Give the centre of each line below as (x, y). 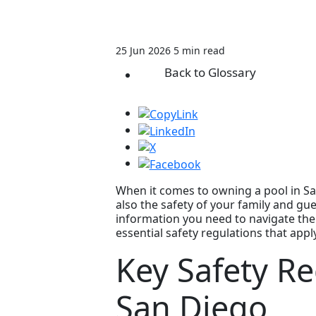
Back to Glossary (210, 73)
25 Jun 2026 (143, 51)
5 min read (199, 51)
